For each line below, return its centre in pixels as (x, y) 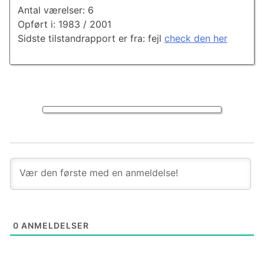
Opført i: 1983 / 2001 (64, 24)
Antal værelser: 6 (55, 10)
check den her (196, 39)
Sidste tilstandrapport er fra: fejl (91, 39)
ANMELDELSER (54, 225)
